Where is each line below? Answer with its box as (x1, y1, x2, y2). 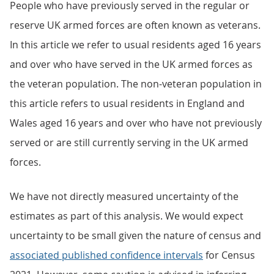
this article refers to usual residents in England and (10, 97, 245, 110)
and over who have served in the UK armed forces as (10, 57, 253, 71)
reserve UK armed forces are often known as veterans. (10, 18, 261, 32)
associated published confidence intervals (10, 248, 203, 262)
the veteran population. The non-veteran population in (10, 77, 262, 91)
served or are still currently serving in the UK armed (10, 136, 248, 149)
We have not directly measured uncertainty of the (10, 190, 239, 203)
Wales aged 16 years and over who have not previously (10, 116, 262, 130)
